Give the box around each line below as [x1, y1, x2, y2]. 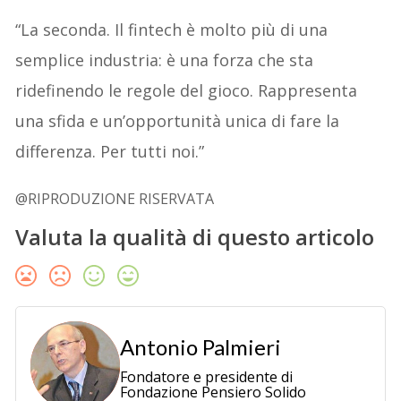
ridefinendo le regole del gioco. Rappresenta [15, 80, 358, 102]
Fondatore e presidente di [120, 367, 294, 388]
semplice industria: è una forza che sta [15, 49, 314, 72]
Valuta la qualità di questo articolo [15, 222, 375, 252]
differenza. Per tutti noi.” [15, 141, 205, 163]
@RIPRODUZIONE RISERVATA [15, 189, 215, 209]
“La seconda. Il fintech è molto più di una [15, 19, 328, 41]
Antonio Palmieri [120, 334, 282, 361]
